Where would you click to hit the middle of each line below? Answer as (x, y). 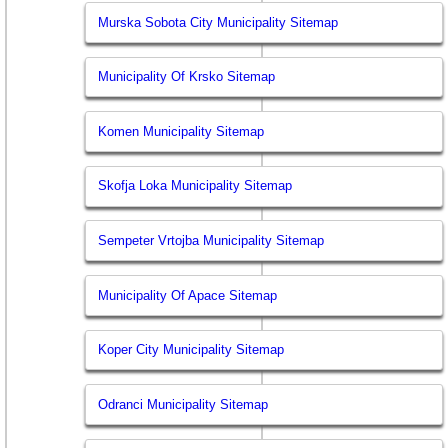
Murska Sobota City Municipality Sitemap (218, 22)
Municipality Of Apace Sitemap (188, 295)
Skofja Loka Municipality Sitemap (195, 186)
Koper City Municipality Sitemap (191, 350)
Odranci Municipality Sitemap (183, 404)
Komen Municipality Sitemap (181, 131)
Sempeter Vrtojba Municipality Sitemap (211, 240)
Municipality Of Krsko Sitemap (187, 77)
